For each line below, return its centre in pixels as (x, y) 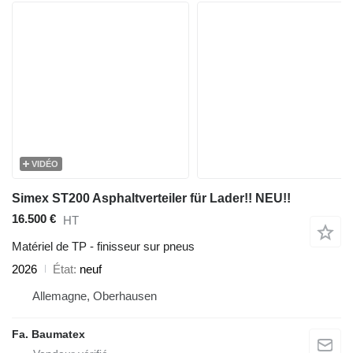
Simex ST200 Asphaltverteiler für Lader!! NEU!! (151, 199)
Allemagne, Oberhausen (95, 295)
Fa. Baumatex (48, 334)
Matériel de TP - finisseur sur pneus (103, 246)
